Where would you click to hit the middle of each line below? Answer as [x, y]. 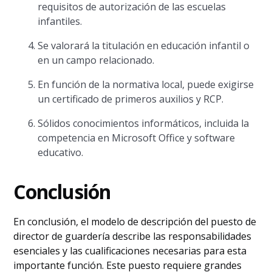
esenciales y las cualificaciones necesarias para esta [130, 251]
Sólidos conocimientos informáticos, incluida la [144, 123]
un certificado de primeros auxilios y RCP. [131, 99]
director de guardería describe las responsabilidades [133, 236]
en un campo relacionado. [96, 60]
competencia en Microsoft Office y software [137, 138]
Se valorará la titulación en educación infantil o [144, 46]
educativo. [61, 152]
